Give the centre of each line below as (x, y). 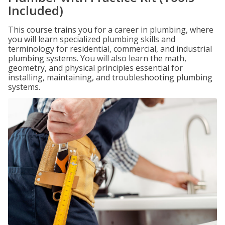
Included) (36, 10)
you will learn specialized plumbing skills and (92, 39)
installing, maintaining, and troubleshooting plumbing (110, 77)
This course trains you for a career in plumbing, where (111, 30)
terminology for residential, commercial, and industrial (110, 49)
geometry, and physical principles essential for (95, 68)
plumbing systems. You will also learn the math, (97, 58)
